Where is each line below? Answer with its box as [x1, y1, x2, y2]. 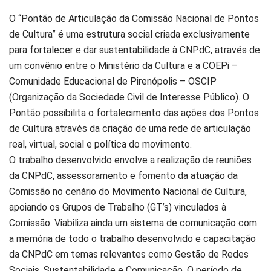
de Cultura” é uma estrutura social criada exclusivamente [9, 28, 250, 40]
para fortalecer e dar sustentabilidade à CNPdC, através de [9, 44, 260, 56]
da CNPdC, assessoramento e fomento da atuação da [9, 169, 238, 181]
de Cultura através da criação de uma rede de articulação [9, 122, 251, 134]
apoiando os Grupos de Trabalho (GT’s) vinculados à [9, 201, 226, 213]
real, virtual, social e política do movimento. [9, 138, 192, 150]
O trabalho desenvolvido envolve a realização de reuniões [9, 154, 252, 166]
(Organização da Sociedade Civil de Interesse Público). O [9, 91, 249, 103]
